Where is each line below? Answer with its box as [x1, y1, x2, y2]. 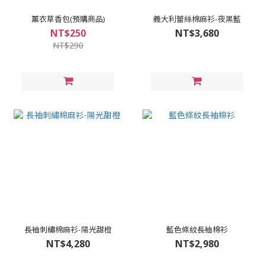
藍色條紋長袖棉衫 [166, 224, 228, 235]
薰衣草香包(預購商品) [31, 13, 105, 24]
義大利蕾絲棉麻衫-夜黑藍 [153, 13, 241, 24]
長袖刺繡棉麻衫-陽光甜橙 [24, 224, 112, 235]
